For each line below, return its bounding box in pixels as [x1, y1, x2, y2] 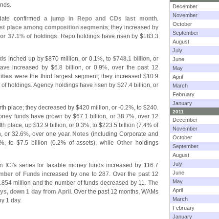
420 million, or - [79, 104, 120, 111]
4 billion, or [129, 82, 159, 88]
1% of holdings [16, 33, 57, 40]
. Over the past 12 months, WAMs [70, 188, 159, 195]
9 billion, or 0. [45, 122, 81, 129]
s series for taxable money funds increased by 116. [13, 162, 155, 169]
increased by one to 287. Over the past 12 [40, 171, 159, 177]
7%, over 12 [125, 113, 159, 120]
